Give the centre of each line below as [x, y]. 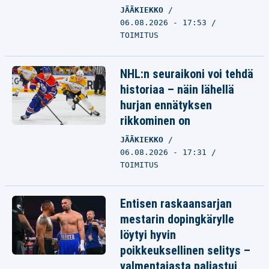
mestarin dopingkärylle [177, 219]
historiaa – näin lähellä [177, 89]
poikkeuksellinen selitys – [185, 250]
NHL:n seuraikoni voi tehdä [187, 74]
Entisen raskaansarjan [176, 204]
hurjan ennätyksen [166, 105]
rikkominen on [155, 121]
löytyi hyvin [148, 235]
